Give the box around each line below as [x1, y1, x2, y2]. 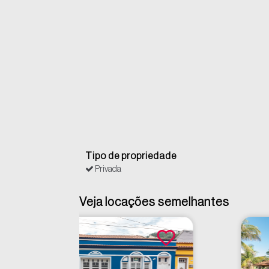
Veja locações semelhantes [79, 196, 229, 209]
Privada [94, 165, 121, 174]
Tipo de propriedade [85, 151, 177, 162]
